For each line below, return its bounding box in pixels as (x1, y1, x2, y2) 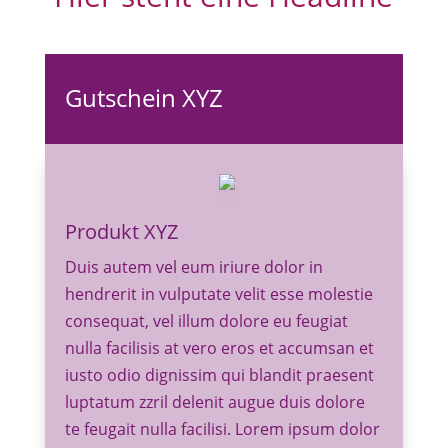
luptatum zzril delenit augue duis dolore (64, 391, 365, 413)
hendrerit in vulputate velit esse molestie (64, 283, 373, 305)
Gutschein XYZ (64, 81, 223, 114)
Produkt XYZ (64, 218, 178, 245)
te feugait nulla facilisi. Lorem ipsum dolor (64, 418, 380, 440)
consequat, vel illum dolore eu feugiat (64, 310, 348, 332)
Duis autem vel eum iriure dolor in (64, 256, 323, 278)
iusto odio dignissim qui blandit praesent (64, 364, 374, 386)
